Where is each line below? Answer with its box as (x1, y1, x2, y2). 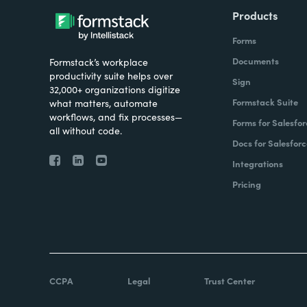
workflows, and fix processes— (49, 110, 182, 123)
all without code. (49, 123, 122, 137)
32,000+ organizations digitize (49, 82, 180, 96)
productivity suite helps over (49, 69, 173, 82)
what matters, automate (49, 96, 158, 110)
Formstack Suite (232, 95, 298, 108)
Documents (232, 54, 279, 67)
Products (232, 8, 278, 23)
